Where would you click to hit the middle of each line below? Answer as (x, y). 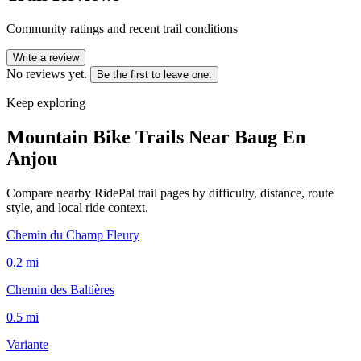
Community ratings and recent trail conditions (122, 28)
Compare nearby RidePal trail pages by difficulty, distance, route (170, 193)
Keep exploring (46, 102)
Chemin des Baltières (60, 289)
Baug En (270, 137)
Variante (27, 344)
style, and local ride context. (77, 207)
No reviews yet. (47, 73)
